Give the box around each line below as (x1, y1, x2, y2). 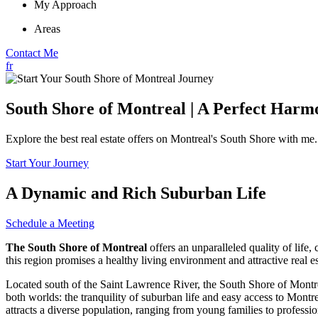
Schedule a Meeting (6, 216, 94, 229)
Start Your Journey (6, 156, 89, 169)
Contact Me (6, 47, 58, 59)
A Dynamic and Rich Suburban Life (6, 183, 266, 202)
